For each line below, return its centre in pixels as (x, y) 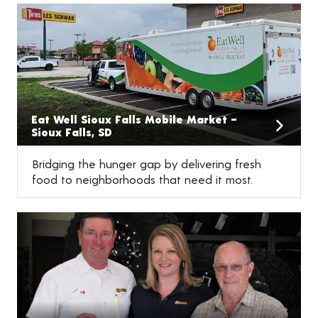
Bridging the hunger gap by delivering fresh (147, 164)
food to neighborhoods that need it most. (142, 180)
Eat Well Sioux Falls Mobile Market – (134, 119)
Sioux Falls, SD (72, 132)
